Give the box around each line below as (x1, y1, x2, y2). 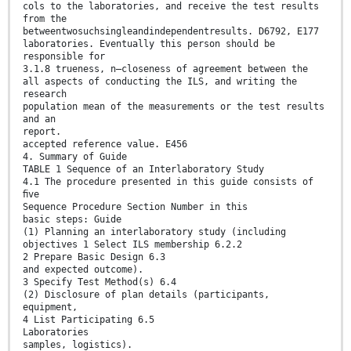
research (23, 88, 67, 100)
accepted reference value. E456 (23, 138, 187, 150)
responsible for (23, 50, 105, 62)
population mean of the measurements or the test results (23, 100, 324, 112)
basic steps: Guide (23, 213, 121, 225)
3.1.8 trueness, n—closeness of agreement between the (23, 63, 308, 74)
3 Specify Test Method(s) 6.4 (23, 276, 176, 288)
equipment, (23, 301, 78, 313)
